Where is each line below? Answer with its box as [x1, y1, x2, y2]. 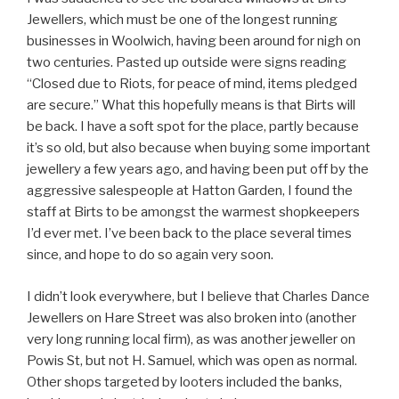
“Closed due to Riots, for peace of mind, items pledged [27, 76, 357, 93]
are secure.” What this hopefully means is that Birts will [27, 97, 355, 114]
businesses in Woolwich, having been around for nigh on [27, 33, 361, 50]
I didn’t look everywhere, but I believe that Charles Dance [27, 288, 370, 305]
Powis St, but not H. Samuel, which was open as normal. [27, 352, 357, 369]
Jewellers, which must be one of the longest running [27, 12, 338, 28]
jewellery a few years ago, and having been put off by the [27, 161, 369, 178]
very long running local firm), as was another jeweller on [27, 330, 355, 347]
